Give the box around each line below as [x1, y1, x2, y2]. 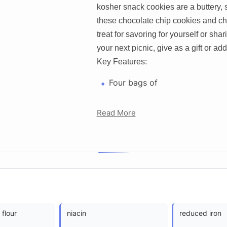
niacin [67, 208, 86, 217]
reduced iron [179, 208, 221, 217]
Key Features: [96, 57, 147, 66]
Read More [96, 107, 136, 118]
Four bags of [108, 77, 158, 88]
